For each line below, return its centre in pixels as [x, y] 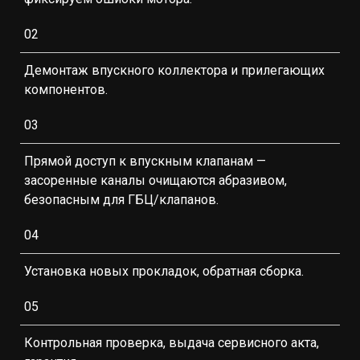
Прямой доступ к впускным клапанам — [145, 161]
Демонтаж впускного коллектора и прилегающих [174, 70]
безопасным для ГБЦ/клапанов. [121, 200]
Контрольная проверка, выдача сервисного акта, [172, 343]
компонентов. [66, 90]
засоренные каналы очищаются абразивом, [155, 180]
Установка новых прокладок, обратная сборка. [164, 271]
